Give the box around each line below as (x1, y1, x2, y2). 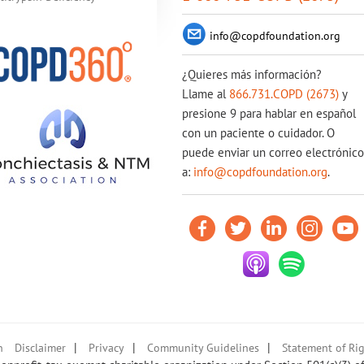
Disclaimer (15, 340, 66, 355)
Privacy (89, 340, 124, 355)
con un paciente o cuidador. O (182, 125, 335, 141)
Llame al (182, 86, 229, 102)
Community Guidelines (147, 340, 259, 355)
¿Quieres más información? (182, 67, 322, 82)
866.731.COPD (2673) (229, 86, 339, 102)
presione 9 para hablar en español (182, 106, 356, 121)
